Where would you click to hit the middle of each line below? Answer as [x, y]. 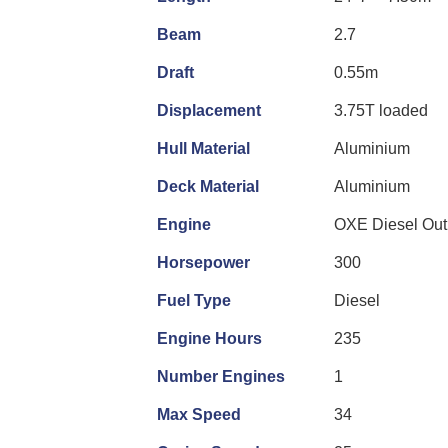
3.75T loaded [380, 110]
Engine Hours [209, 338]
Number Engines [221, 376]
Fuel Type [194, 300]
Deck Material [208, 186]
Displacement [209, 110]
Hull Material [203, 148]
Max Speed [199, 414]
